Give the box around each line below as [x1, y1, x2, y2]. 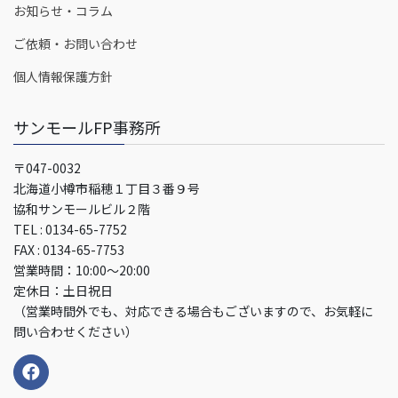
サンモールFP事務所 [13, 115, 161, 139]
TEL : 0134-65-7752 [13, 220, 127, 239]
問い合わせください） [13, 322, 138, 341]
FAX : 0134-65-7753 [13, 241, 124, 259]
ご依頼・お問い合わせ [13, 35, 138, 53]
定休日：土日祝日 [13, 282, 113, 300]
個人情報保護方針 [13, 68, 113, 86]
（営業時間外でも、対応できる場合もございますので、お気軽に [13, 302, 373, 321]
